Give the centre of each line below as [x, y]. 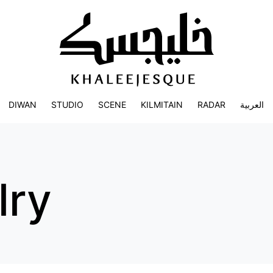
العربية [252, 105]
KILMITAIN [162, 105]
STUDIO [68, 105]
